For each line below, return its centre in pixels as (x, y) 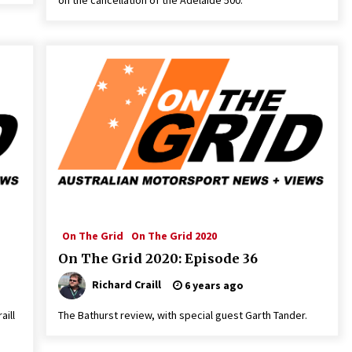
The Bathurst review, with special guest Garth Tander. (182, 315)
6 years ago (213, 285)
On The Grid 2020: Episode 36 (158, 258)
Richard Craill (126, 284)
